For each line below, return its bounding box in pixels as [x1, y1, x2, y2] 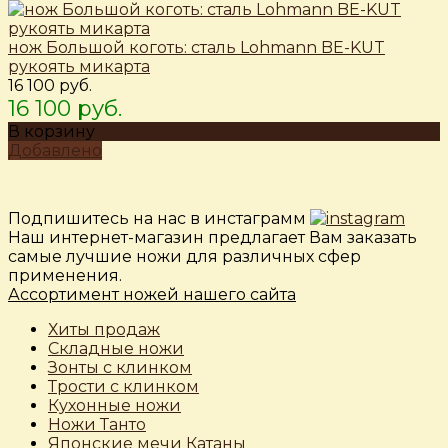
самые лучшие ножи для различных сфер [8, 247, 361, 267]
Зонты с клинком [48, 358, 192, 378]
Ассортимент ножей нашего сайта [8, 285, 296, 305]
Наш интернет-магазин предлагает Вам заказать [8, 228, 417, 248]
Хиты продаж [48, 320, 160, 340]
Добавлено [8, 141, 102, 161]
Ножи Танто [48, 415, 146, 435]
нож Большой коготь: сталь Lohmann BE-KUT [8, 38, 385, 58]
